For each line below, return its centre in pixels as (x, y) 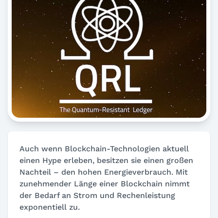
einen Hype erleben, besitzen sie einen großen (106, 160)
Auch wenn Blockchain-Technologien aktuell (104, 148)
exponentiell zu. (50, 207)
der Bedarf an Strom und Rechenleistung (97, 195)
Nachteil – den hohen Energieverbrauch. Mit (104, 172)
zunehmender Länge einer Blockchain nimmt (105, 183)
